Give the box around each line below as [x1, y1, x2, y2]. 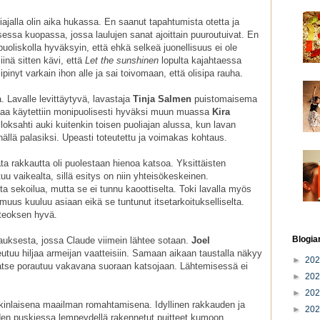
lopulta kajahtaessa [159, 55, 241, 66]
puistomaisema [191, 94, 257, 105]
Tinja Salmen [133, 94, 191, 105]
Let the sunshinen [85, 55, 159, 66]
